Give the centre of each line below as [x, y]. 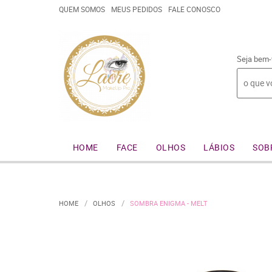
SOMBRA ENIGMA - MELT [169, 203]
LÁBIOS [219, 147]
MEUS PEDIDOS [137, 9]
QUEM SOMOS [82, 9]
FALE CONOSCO [194, 9]
